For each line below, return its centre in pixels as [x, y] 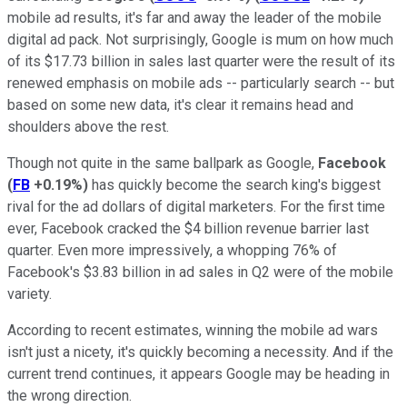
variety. [30, 293]
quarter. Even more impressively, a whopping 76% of [172, 250]
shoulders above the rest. [88, 126]
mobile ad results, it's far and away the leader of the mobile [194, 17]
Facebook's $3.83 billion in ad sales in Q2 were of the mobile [200, 272]
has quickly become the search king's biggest [234, 184]
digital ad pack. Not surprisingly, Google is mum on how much [200, 39]
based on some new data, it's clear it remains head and [180, 104]
